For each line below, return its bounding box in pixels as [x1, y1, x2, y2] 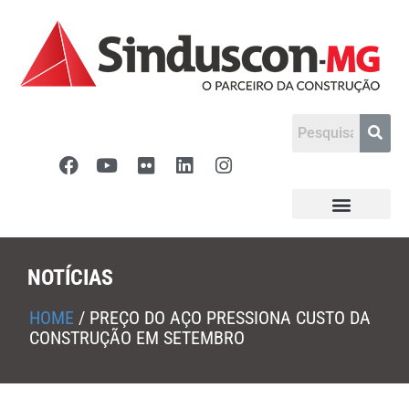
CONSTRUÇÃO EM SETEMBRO [29, 327, 245, 349]
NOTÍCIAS [27, 265, 113, 290]
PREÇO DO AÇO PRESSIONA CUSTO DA [89, 307, 371, 329]
